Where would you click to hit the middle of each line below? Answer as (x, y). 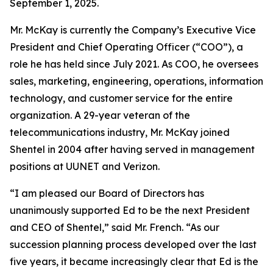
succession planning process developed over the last (133, 244)
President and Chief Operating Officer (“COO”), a (126, 47)
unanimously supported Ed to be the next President (130, 210)
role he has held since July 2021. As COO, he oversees (134, 64)
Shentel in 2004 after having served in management (132, 149)
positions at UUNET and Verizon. (85, 166)
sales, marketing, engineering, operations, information (136, 81)
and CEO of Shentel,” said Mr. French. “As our (115, 227)
